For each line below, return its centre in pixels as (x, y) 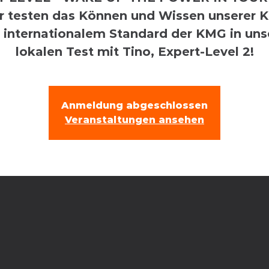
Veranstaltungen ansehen (134, 120)
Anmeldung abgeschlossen (134, 106)
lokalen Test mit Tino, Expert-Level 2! (134, 52)
